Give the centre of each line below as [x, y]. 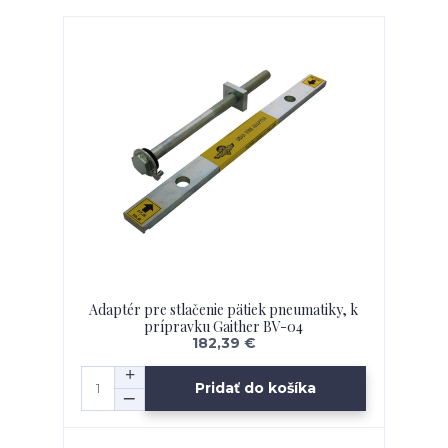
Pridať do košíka [256, 388]
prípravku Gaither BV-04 [224, 327]
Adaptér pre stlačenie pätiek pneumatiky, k [224, 310]
